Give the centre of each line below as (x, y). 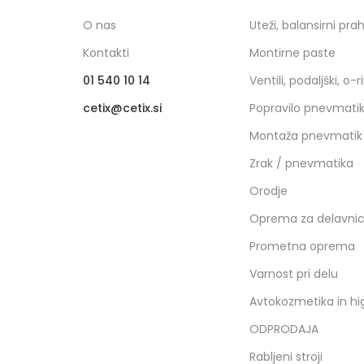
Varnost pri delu (294, 274)
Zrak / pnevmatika (302, 164)
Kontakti (106, 53)
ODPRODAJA (284, 329)
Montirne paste (293, 53)
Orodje (269, 191)
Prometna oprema (303, 247)
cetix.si (142, 108)
